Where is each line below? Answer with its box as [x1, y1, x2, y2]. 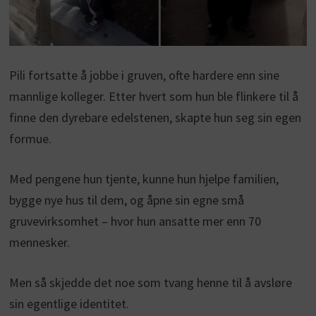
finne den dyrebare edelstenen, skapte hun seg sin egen [8, 109, 301, 126]
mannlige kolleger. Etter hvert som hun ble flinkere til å [8, 88, 298, 105]
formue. [8, 130, 51, 147]
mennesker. [8, 234, 70, 251]
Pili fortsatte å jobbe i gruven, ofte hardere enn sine [8, 67, 279, 84]
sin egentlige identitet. [8, 296, 129, 312]
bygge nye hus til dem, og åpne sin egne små [8, 192, 244, 209]
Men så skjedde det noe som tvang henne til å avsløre [8, 274, 292, 291]
